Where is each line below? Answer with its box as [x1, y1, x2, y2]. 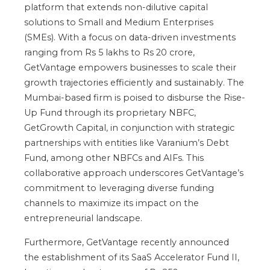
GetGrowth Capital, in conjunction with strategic [24, 122, 234, 133]
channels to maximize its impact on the [24, 197, 199, 209]
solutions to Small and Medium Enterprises [24, 16, 213, 28]
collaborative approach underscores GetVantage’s [24, 167, 243, 178]
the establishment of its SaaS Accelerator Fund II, [24, 251, 239, 263]
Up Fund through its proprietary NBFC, [24, 107, 196, 118]
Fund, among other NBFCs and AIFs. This [24, 152, 204, 163]
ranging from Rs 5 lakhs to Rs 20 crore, [24, 46, 195, 58]
